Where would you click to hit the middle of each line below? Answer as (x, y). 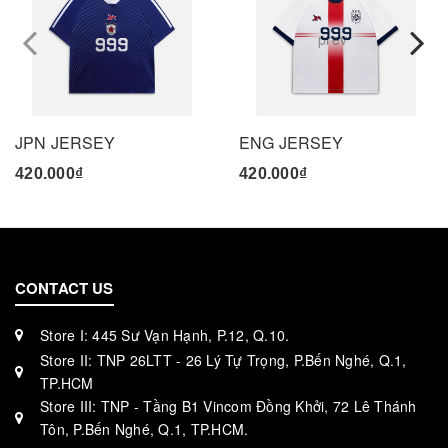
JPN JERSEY (65, 143)
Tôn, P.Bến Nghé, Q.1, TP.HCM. (144, 429)
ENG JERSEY (291, 143)
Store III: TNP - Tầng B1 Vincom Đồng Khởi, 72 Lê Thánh (228, 406)
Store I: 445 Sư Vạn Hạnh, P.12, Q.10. (165, 334)
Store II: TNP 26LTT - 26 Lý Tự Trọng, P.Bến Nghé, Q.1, (223, 360)
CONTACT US (64, 288)
